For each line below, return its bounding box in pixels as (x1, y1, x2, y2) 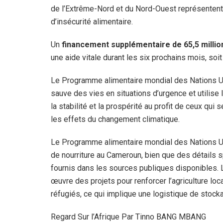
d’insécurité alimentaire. (51, 16, 133, 26)
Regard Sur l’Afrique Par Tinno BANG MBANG (51, 212, 206, 222)
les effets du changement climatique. (51, 114, 180, 124)
